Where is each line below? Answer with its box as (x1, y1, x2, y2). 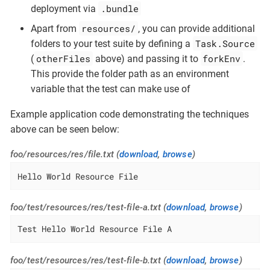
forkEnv (202, 52, 241, 65)
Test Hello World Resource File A (17, 223, 172, 235)
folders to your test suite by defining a (31, 38, 193, 50)
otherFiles (36, 52, 90, 65)
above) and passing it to (92, 53, 201, 65)
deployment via (31, 2, 98, 14)
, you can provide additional (137, 23, 255, 35)
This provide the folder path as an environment (31, 68, 229, 80)
